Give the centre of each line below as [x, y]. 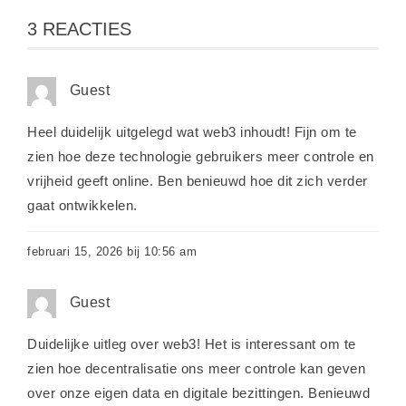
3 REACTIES [79, 29]
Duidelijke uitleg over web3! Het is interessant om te [192, 344]
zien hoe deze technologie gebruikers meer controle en [201, 156]
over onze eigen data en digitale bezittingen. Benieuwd [198, 393]
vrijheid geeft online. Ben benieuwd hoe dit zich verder [198, 181]
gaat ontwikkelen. [82, 205]
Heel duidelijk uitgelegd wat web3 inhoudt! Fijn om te [192, 132]
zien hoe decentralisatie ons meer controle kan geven [196, 368]
